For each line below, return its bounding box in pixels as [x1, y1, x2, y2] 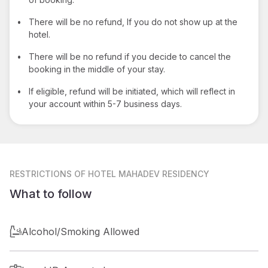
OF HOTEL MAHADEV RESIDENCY [74, 168, 209, 179]
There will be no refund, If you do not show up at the [29, 16, 237, 27]
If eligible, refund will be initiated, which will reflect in [29, 86, 235, 96]
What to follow [10, 186, 92, 201]
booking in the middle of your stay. [29, 63, 165, 74]
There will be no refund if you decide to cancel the [29, 51, 231, 62]
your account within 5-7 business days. [29, 98, 182, 109]
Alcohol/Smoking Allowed [22, 225, 139, 237]
